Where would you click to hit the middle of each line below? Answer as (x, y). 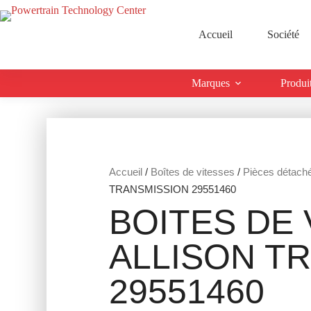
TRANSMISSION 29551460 (173, 189)
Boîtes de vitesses (193, 172)
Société (283, 34)
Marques (211, 83)
